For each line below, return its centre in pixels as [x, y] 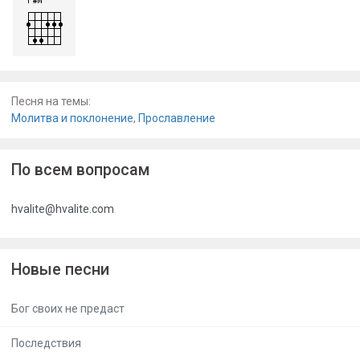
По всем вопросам [80, 170]
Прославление [177, 118]
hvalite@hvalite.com [63, 209]
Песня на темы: [51, 101]
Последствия [46, 344]
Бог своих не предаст [68, 309]
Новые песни [60, 269]
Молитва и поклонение [72, 118]
